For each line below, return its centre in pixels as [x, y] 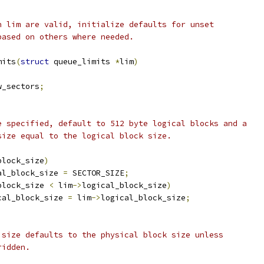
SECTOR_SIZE [96, 173]
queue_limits [82, 62]
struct [35, 62]
